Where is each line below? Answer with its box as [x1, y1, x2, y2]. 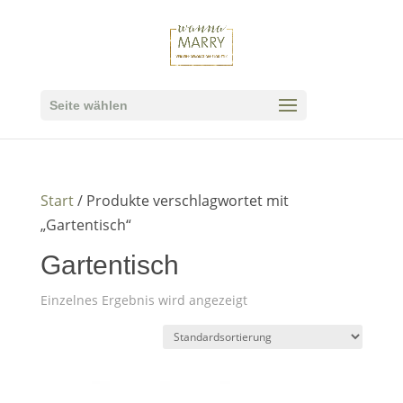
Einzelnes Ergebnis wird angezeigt [40, 291, 247, 309]
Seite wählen [49, 98, 128, 112]
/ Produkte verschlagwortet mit [73, 191, 289, 210]
